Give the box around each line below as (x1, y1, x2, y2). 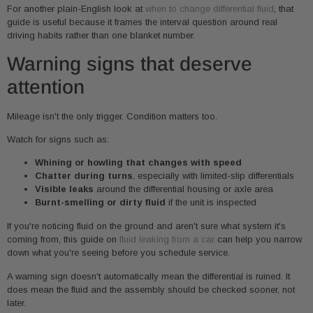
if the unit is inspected (166, 197, 256, 208)
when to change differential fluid (145, 3, 274, 15)
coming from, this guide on (7, 234, 119, 245)
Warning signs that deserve (7, 52, 252, 75)
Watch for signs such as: (7, 134, 109, 145)
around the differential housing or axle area (94, 184, 273, 195)
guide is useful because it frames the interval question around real (7, 17, 277, 28)
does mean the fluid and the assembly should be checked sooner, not (7, 284, 295, 295)
